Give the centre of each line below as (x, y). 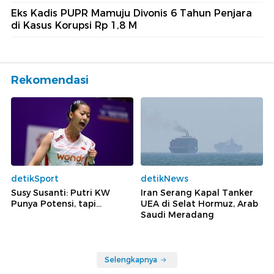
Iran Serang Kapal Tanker (197, 193)
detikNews (165, 179)
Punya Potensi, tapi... (56, 204)
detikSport (35, 179)
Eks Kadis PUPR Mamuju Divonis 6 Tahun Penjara (131, 13)
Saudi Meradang (177, 215)
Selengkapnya (131, 260)
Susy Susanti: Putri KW (61, 193)
